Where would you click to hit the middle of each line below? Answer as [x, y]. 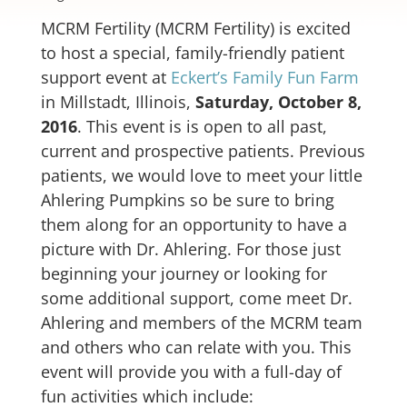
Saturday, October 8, [278, 102]
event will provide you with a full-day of [191, 372]
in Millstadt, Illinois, [118, 102]
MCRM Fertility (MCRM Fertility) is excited [196, 29]
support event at [106, 78]
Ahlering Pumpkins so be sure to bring [188, 200]
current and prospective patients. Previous [203, 151]
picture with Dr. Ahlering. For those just [191, 249]
